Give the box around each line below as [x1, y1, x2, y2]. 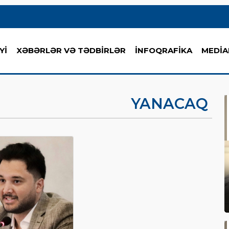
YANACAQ [130, 95, 208, 112]
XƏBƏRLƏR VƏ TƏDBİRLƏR [16, 45, 126, 55]
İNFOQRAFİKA [135, 45, 192, 55]
